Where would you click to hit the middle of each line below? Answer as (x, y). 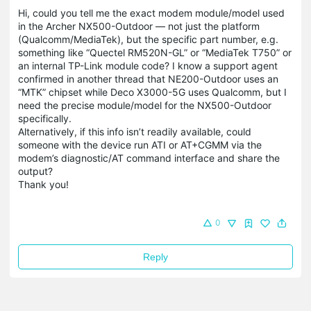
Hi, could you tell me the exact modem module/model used (151, 13)
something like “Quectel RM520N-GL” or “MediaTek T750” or (155, 52)
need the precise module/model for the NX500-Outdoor (145, 105)
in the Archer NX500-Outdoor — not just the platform (139, 26)
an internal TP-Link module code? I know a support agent (148, 66)
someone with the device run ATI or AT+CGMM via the (140, 145)
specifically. (45, 118)
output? (35, 171)
